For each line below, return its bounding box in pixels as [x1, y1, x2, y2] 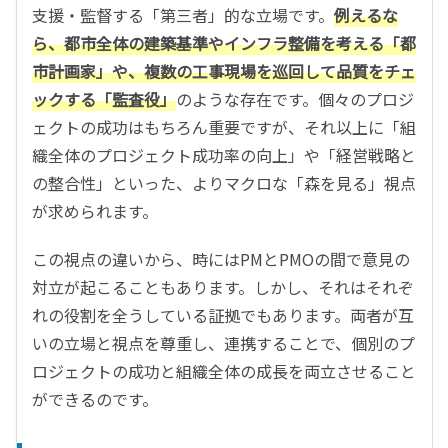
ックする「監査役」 [32, 87, 176, 111]
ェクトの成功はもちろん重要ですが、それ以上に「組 [32, 115, 416, 139]
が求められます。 [32, 199, 158, 223]
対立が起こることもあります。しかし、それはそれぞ [32, 275, 414, 299]
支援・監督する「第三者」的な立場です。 [32, 3, 334, 27]
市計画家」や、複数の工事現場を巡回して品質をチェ [32, 59, 416, 83]
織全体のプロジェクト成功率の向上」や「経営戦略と [32, 143, 416, 167]
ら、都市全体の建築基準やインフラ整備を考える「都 [32, 31, 416, 55]
